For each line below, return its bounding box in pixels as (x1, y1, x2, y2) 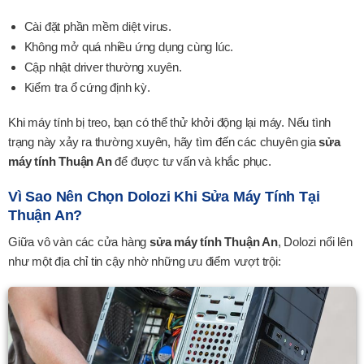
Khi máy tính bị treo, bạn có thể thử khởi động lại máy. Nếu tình (8, 115, 331, 129)
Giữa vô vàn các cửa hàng (8, 234, 149, 249)
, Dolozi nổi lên (277, 234, 353, 249)
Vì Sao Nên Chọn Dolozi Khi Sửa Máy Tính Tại (8, 188, 320, 205)
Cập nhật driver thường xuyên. (24, 59, 182, 74)
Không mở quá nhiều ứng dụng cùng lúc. (24, 39, 234, 54)
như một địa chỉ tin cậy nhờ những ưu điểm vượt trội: (8, 253, 281, 268)
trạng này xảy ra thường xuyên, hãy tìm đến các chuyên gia (8, 135, 319, 149)
